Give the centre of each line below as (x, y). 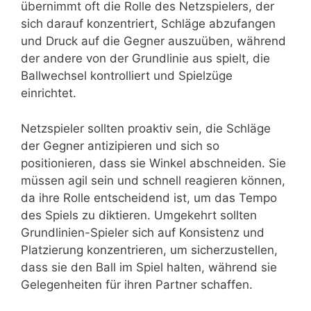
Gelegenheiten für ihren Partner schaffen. (137, 284)
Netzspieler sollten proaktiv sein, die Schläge (146, 128)
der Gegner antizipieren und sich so (120, 145)
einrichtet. (49, 93)
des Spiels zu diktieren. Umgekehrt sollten (139, 215)
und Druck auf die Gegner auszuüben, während (153, 41)
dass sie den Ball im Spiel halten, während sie (149, 267)
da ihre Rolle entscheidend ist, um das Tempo (149, 197)
